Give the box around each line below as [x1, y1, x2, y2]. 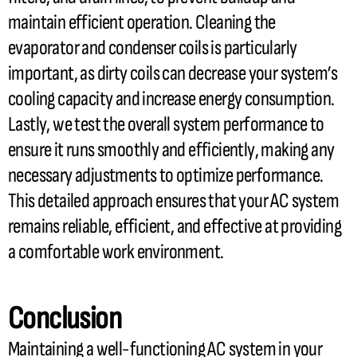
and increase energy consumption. [112, 86, 335, 112]
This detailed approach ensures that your [8, 188, 271, 214]
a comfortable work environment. [8, 239, 224, 265]
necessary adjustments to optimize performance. [8, 163, 324, 188]
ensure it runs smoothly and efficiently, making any [8, 137, 335, 163]
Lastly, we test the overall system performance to [8, 112, 324, 137]
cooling [8, 86, 58, 112]
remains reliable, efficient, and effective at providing [8, 214, 341, 239]
